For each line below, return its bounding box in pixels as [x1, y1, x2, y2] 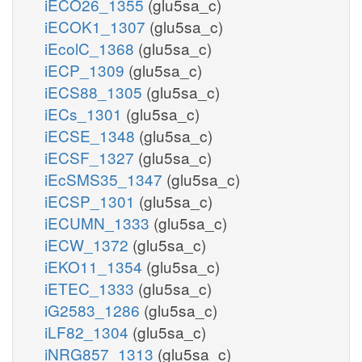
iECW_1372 [44, 233, 133, 255]
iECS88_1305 [44, 80, 146, 103]
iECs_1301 [44, 102, 126, 124]
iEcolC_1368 [44, 36, 138, 59]
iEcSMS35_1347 [44, 167, 166, 190]
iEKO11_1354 [44, 255, 146, 277]
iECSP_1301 [44, 189, 139, 212]
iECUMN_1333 [44, 211, 154, 234]
